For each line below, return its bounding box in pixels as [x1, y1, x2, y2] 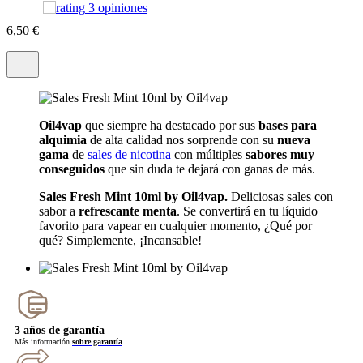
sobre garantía [72, 337, 122, 347]
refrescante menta [79, 204, 177, 219]
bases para [258, 118, 317, 133]
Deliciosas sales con [231, 190, 333, 204]
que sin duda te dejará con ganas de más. [105, 162, 315, 177]
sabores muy [246, 147, 314, 162]
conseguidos [39, 162, 105, 177]
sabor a [39, 204, 79, 219]
